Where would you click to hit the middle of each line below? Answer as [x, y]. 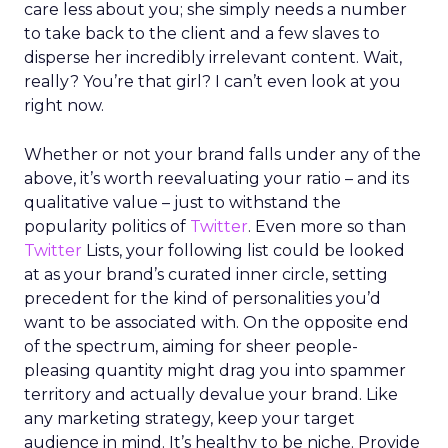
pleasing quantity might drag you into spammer [215, 370]
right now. [64, 105]
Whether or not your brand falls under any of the [222, 154]
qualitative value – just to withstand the [182, 202]
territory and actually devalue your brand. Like [211, 394]
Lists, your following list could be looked [243, 250]
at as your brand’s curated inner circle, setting [206, 274]
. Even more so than [327, 226]
